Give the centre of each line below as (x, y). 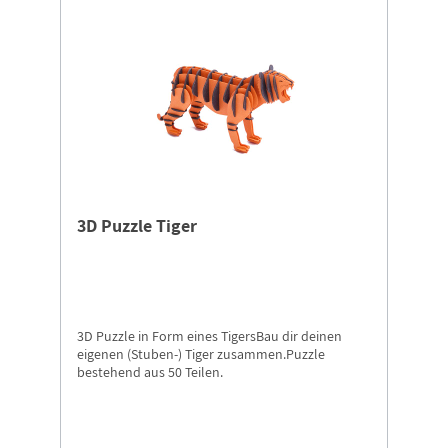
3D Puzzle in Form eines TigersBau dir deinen (209, 336)
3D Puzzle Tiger (137, 226)
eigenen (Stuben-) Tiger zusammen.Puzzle (201, 354)
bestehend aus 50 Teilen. (150, 372)
